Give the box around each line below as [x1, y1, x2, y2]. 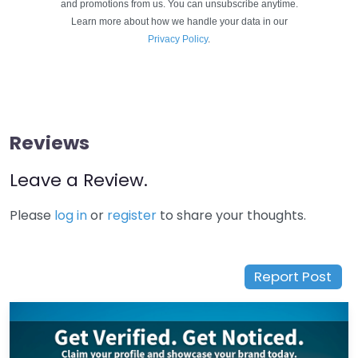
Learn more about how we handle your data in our [70, 15, 288, 27]
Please [10, 205, 54, 225]
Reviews [10, 129, 89, 156]
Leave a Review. [10, 167, 148, 193]
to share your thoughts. [157, 205, 306, 225]
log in [54, 205, 87, 225]
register [107, 205, 157, 225]
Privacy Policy [148, 33, 208, 45]
